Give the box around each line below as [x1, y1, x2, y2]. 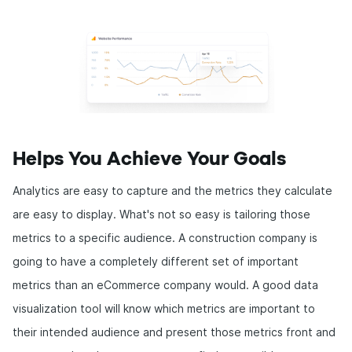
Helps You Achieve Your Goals [13, 150, 286, 169]
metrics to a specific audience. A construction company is [13, 231, 317, 244]
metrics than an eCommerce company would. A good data [13, 278, 318, 291]
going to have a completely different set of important [13, 255, 299, 268]
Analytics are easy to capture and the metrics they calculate [13, 184, 332, 197]
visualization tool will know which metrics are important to [13, 302, 315, 315]
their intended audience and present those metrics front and [13, 325, 335, 339]
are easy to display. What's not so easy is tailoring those [13, 207, 310, 221]
